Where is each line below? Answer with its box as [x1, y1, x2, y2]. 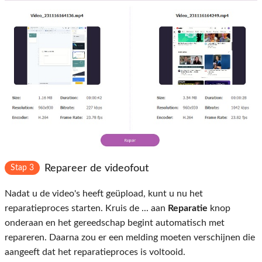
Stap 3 [11, 163, 34, 172]
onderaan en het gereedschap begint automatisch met [5, 218, 225, 227]
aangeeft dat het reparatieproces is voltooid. [5, 247, 185, 257]
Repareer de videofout [44, 163, 149, 174]
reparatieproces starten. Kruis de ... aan [5, 203, 168, 213]
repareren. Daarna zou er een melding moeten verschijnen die [5, 232, 255, 242]
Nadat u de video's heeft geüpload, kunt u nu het [5, 188, 203, 198]
